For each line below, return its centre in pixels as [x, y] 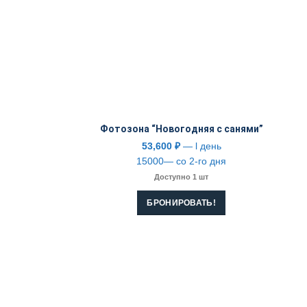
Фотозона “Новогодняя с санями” [181, 129]
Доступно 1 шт [182, 177]
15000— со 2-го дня [182, 161]
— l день [200, 146]
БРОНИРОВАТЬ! [181, 203]
